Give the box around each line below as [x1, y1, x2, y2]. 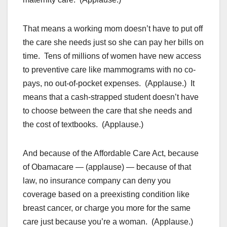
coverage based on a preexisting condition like [23, 190, 190, 199]
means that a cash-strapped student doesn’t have [23, 93, 199, 102]
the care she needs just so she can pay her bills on [23, 38, 204, 47]
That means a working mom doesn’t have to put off [23, 24, 203, 33]
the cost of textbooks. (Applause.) [23, 120, 143, 129]
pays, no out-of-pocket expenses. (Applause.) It [23, 79, 195, 88]
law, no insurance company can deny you [23, 176, 171, 185]
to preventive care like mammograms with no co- [23, 65, 196, 74]
